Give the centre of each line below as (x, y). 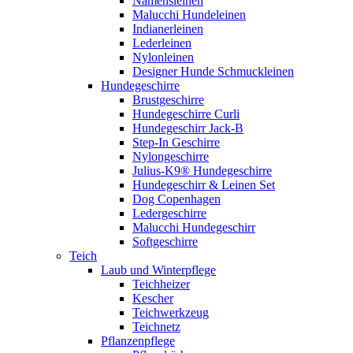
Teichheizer (161, 284)
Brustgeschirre (168, 100)
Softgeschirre (165, 242)
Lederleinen (162, 43)
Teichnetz (156, 327)
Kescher (153, 298)
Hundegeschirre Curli (186, 114)
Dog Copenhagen (176, 199)
